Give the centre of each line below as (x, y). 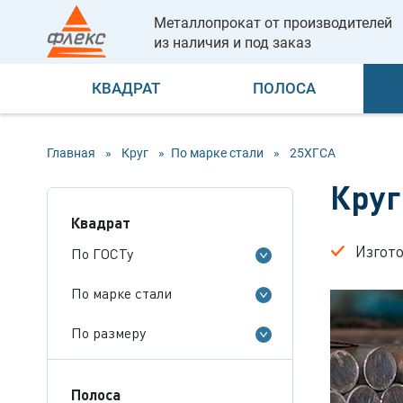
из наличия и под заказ (233, 43)
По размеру (108, 332)
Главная (71, 152)
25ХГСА (313, 152)
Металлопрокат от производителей (273, 23)
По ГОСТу (102, 253)
